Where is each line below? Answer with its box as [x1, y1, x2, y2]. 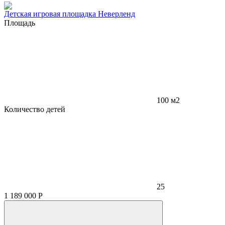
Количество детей [4, 105, 65, 114]
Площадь [4, 19, 35, 28]
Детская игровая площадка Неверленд [4, 10, 135, 19]
